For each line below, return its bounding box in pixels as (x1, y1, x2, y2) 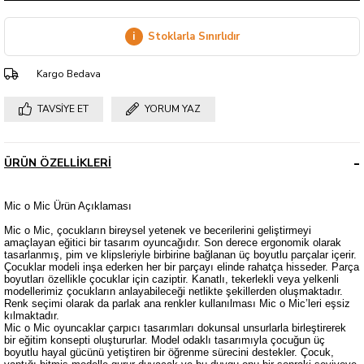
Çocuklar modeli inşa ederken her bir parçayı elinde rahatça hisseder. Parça (4, 261, 359, 274)
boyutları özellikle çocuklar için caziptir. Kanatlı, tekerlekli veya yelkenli (4, 273, 339, 286)
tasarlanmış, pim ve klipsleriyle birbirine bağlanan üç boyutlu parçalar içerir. (4, 249, 357, 262)
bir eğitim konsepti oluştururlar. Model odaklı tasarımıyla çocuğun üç (4, 334, 325, 347)
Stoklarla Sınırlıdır (147, 29, 240, 45)
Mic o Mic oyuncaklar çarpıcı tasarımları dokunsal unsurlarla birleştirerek (4, 322, 346, 335)
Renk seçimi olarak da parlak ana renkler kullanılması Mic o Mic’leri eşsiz (4, 297, 350, 310)
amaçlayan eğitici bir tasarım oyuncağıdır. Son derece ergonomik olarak (4, 236, 341, 249)
